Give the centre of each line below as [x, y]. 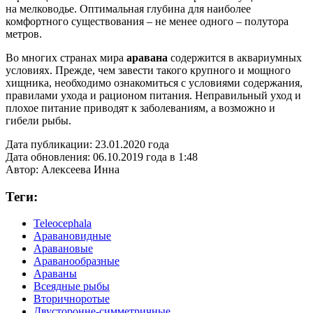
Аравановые [63, 249]
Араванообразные [77, 261]
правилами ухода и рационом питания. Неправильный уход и [153, 95]
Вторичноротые [72, 299]
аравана [147, 57]
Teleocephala [63, 224]
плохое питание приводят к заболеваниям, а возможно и [140, 108]
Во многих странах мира [66, 57]
